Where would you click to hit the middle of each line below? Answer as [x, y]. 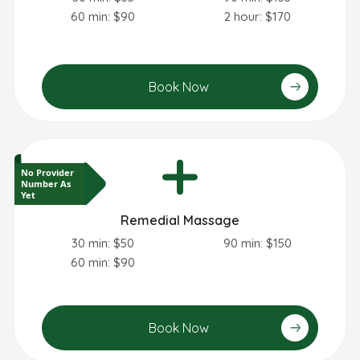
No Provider [47, 173]
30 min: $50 [103, 243]
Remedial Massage [180, 220]
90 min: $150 [257, 243]
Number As [46, 184]
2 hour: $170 [257, 16]
